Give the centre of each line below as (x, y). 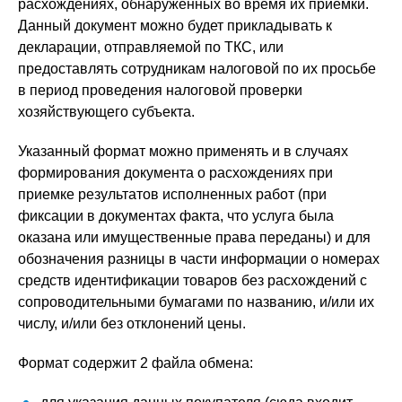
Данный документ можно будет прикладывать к (175, 26)
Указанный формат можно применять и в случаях (183, 151)
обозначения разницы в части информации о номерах (199, 259)
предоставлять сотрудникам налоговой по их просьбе (197, 69)
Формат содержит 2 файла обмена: (135, 363)
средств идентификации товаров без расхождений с (192, 280)
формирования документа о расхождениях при (175, 173)
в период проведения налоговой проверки (160, 90)
